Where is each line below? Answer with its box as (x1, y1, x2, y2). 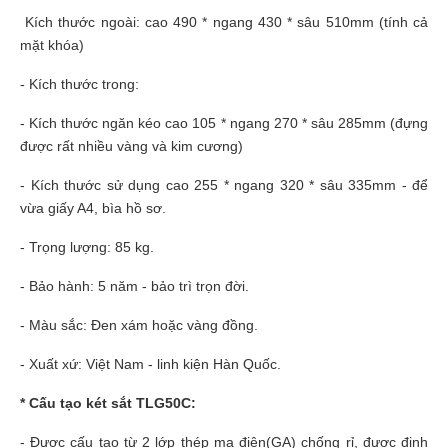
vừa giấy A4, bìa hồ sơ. (20, 199, 166, 216)
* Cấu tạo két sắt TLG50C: (20, 394, 196, 411)
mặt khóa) (20, 36, 84, 53)
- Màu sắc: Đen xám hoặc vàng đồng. (20, 316, 258, 333)
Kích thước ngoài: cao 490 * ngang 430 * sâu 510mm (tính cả (20, 13, 428, 30)
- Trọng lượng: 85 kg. (20, 238, 154, 255)
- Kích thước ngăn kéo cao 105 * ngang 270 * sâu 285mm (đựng (20, 114, 428, 131)
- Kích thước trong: (20, 75, 139, 92)
